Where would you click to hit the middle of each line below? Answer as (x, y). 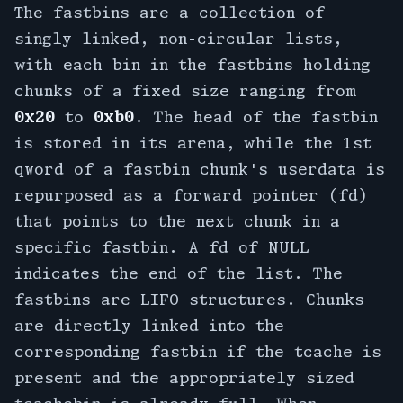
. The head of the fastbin (256, 117)
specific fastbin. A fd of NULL (162, 247)
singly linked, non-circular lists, (179, 39)
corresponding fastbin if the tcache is (198, 352)
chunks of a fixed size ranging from (185, 91)
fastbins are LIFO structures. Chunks (189, 300)
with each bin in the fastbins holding (193, 65)
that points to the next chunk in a (177, 221)
